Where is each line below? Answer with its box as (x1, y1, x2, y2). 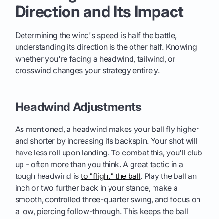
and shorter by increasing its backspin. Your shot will (15, 136, 197, 146)
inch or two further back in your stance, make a (15, 183, 178, 193)
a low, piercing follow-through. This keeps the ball (15, 206, 188, 217)
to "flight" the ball (80, 171, 141, 181)
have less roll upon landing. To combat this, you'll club (15, 148, 202, 158)
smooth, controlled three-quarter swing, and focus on (15, 195, 200, 205)
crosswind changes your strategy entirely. (15, 66, 160, 76)
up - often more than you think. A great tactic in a (15, 159, 183, 170)
